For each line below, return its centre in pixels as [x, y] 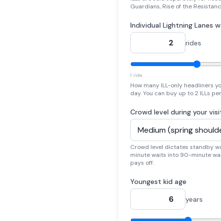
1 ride [136, 75]
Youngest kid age [158, 182]
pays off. [142, 163]
